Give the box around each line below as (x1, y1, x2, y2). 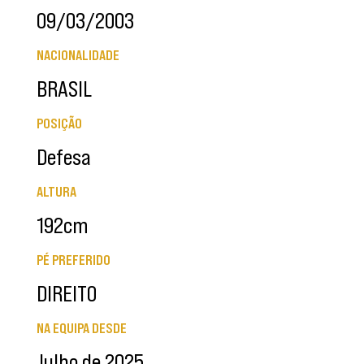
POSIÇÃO (37, 115, 82, 132)
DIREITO (37, 281, 97, 307)
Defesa (37, 145, 91, 171)
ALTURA (37, 184, 76, 201)
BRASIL (37, 76, 92, 102)
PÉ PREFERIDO (37, 252, 110, 269)
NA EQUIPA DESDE (37, 320, 127, 337)
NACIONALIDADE (37, 47, 119, 64)
